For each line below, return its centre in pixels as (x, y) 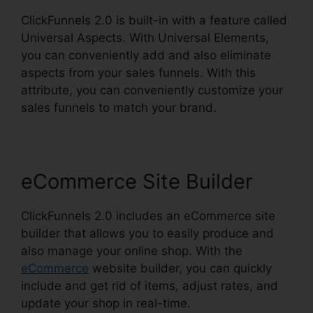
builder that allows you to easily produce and (147, 234)
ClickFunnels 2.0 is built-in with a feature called (154, 21)
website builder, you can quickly (180, 269)
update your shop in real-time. (106, 304)
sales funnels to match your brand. (119, 108)
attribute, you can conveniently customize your (152, 90)
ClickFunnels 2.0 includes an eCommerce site (148, 216)
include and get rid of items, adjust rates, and (150, 286)
